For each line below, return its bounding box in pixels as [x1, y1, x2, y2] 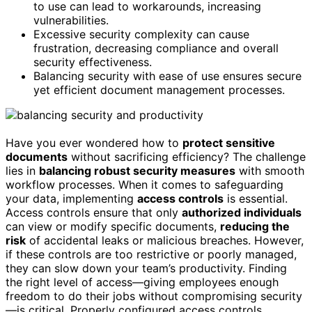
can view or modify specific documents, [6, 219, 220, 233]
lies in [6, 163, 39, 178]
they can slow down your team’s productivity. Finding [6, 260, 287, 275]
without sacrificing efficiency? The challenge [68, 149, 306, 164]
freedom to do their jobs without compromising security [6, 288, 302, 303]
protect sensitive [182, 135, 275, 150]
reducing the [220, 219, 290, 233]
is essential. [224, 191, 288, 205]
